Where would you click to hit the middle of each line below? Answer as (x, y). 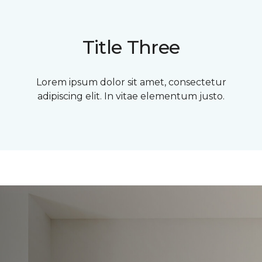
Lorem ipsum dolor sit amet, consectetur (131, 82)
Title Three (131, 47)
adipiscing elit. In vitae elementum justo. (131, 96)
